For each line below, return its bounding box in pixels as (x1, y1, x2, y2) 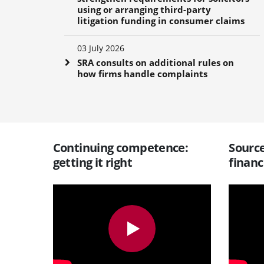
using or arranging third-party (77, 3, 211, 15)
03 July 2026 (77, 42, 124, 54)
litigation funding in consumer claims (77, 14, 245, 27)
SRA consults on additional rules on (77, 56, 234, 68)
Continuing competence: (52, 139, 189, 156)
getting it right (52, 154, 132, 170)
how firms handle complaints (77, 67, 207, 80)
